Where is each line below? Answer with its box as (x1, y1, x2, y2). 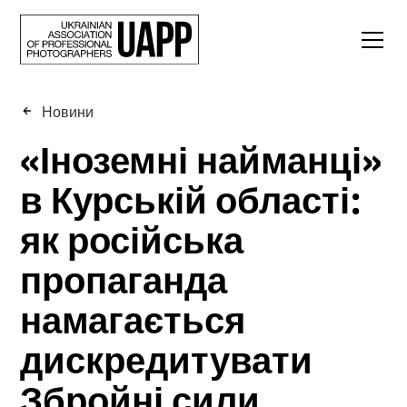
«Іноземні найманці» (20, 132, 382, 184)
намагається (20, 292, 246, 343)
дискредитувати (20, 332, 313, 383)
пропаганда (20, 252, 228, 303)
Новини (42, 101, 94, 121)
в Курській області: (20, 172, 362, 223)
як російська (20, 212, 244, 263)
